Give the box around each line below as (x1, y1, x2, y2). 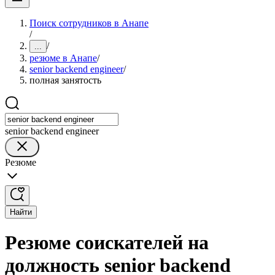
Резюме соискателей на (5, 231, 209, 254)
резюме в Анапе (29, 53, 97, 63)
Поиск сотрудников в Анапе (29, 18, 149, 28)
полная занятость (29, 75, 101, 85)
